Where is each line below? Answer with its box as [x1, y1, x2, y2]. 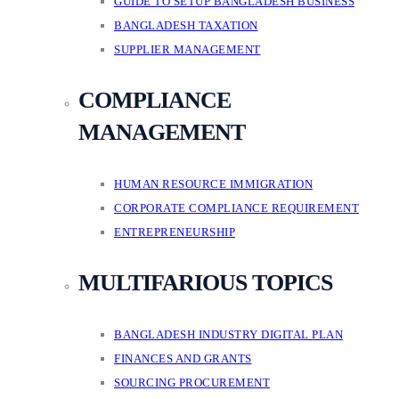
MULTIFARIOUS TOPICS [78, 270, 332, 296]
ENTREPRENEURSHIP [114, 225, 235, 239]
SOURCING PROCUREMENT [114, 376, 270, 389]
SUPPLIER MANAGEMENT [114, 43, 261, 56]
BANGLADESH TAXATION [114, 19, 258, 32]
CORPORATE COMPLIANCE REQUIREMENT [114, 201, 359, 215]
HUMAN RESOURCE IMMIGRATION [114, 177, 313, 191]
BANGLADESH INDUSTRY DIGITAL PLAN [114, 328, 343, 341]
